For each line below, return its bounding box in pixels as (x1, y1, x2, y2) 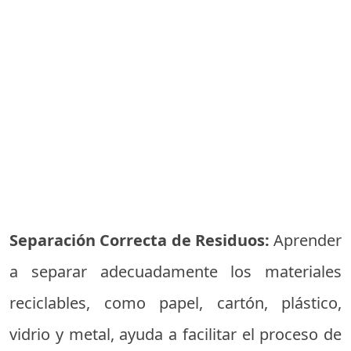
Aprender (273, 230, 342, 251)
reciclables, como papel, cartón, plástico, (9, 292, 342, 314)
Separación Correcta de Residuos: (9, 230, 273, 251)
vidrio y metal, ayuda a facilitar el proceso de (9, 324, 342, 346)
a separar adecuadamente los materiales (9, 261, 342, 283)
